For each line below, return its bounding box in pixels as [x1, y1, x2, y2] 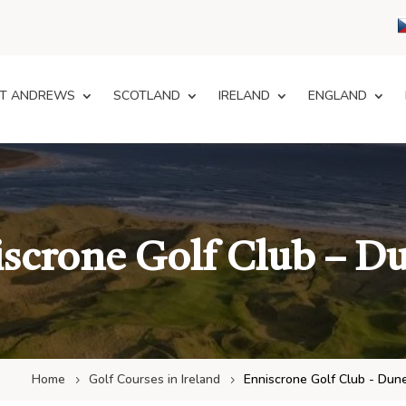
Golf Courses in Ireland [88, 371, 220, 388]
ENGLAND [308, 87, 368, 104]
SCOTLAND [113, 87, 181, 104]
